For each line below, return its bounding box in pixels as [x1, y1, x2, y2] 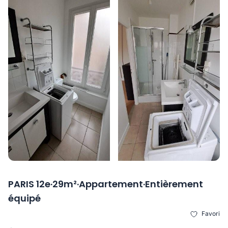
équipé [8, 192, 41, 205]
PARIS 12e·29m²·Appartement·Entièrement [8, 178, 203, 191]
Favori [200, 210, 220, 218]
